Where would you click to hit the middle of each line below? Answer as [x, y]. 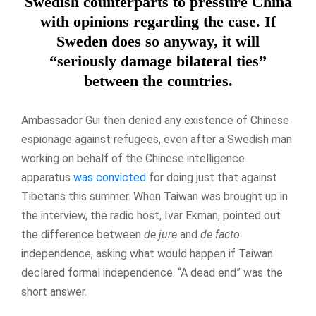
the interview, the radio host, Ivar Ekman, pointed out [151, 215]
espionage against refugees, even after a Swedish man [157, 139]
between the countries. [158, 81]
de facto [220, 235]
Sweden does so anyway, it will [158, 41]
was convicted [110, 177]
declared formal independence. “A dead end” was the [152, 273]
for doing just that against [212, 177]
